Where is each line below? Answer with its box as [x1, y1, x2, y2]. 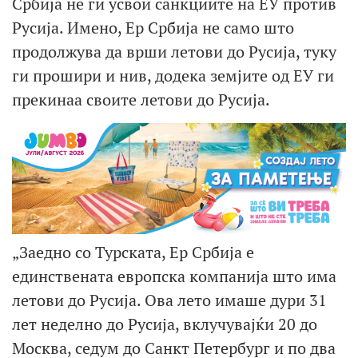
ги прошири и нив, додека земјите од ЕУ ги [12, 64, 334, 86]
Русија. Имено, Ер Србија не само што [12, 16, 294, 38]
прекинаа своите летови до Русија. [12, 88, 270, 110]
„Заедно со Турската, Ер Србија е [12, 241, 254, 264]
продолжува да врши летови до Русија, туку [12, 40, 336, 62]
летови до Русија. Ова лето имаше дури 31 [12, 289, 327, 312]
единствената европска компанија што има [12, 265, 336, 288]
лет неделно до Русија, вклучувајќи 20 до [12, 313, 317, 336]
